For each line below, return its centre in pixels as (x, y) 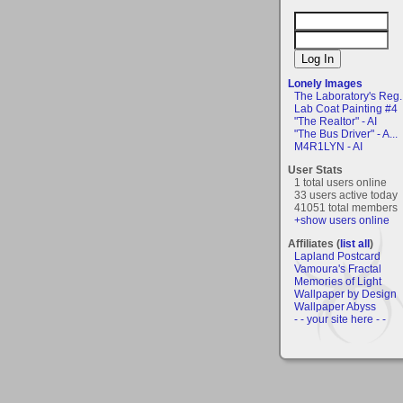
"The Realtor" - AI (336, 121)
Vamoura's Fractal (338, 269)
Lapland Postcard (337, 256)
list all (355, 243)
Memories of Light (338, 281)
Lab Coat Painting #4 (346, 108)
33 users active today (346, 195)
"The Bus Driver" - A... (346, 134)
